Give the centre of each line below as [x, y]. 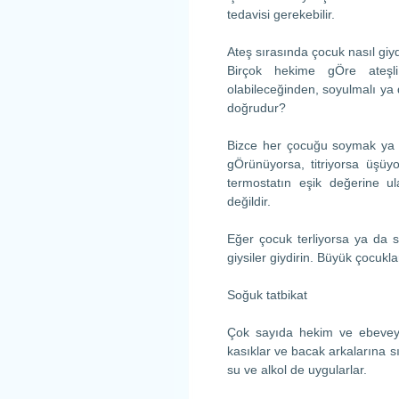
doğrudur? [256, 108]
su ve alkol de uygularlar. [297, 370]
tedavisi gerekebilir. [281, 14]
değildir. [249, 201]
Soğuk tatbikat [267, 295]
